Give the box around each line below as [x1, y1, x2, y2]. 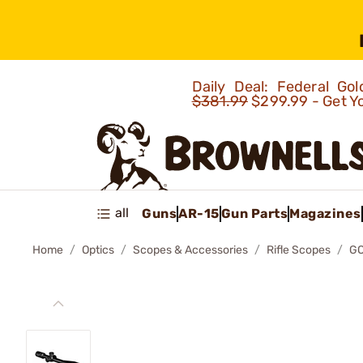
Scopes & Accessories [133, 243, 248, 257]
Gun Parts [220, 205, 288, 221]
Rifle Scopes [267, 243, 331, 257]
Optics [82, 243, 114, 257]
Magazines [289, 205, 361, 221]
